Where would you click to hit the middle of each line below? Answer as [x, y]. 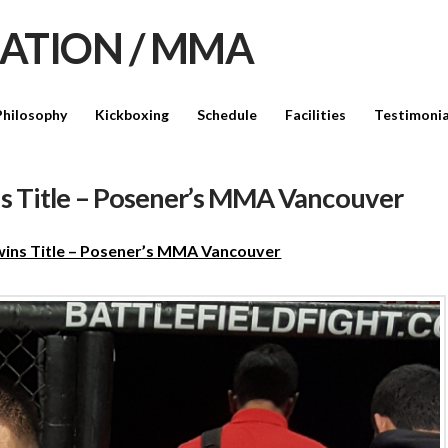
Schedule [227, 115]
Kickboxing [132, 115]
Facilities [316, 115]
